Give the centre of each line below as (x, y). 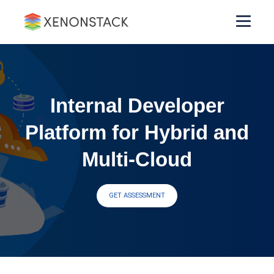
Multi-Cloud (137, 159)
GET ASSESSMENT (137, 195)
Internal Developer (137, 106)
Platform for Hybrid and (137, 132)
